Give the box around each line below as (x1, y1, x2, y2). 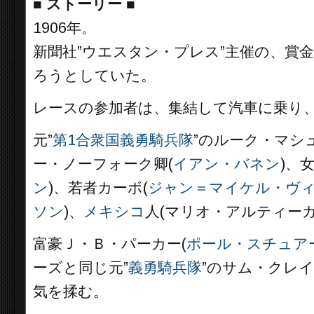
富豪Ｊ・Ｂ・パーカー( (33, 235, 186, 252)
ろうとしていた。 (33, 67, 156, 84)
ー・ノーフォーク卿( (33, 156, 173, 172)
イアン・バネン (173, 156, 280, 172)
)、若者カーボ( (48, 179, 148, 196)
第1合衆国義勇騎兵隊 (53, 132, 193, 149)
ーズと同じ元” (33, 259, 128, 276)
